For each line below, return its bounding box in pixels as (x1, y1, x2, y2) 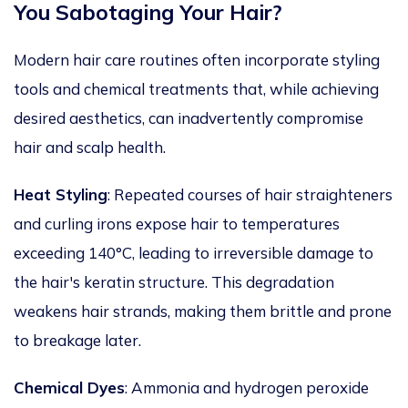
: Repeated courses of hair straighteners (107, 185, 393, 205)
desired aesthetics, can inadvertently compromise (14, 108, 363, 128)
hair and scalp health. (14, 138, 169, 158)
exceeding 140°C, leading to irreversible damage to (14, 243, 373, 263)
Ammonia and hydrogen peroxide (131, 378, 369, 398)
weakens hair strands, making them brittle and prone (14, 301, 392, 321)
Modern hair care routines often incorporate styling (14, 50, 380, 70)
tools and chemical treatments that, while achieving (14, 79, 379, 99)
